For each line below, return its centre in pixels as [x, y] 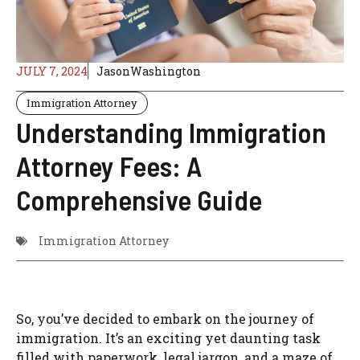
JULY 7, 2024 [52, 72]
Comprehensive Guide [139, 200]
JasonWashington [149, 72]
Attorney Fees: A [109, 166]
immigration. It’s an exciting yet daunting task [168, 338]
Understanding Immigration [171, 132]
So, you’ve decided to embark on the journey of [165, 319]
